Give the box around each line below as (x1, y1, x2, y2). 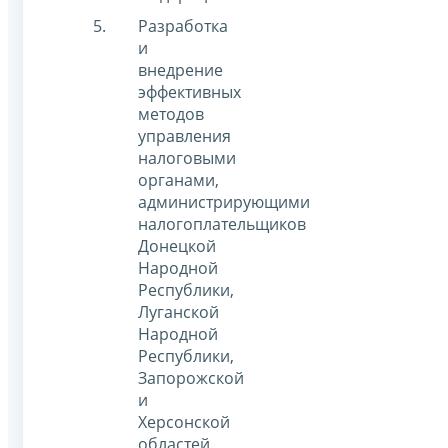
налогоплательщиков (138, 213, 306, 236)
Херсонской (138, 411, 230, 434)
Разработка (138, 15, 228, 38)
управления (138, 125, 231, 148)
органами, (138, 169, 219, 192)
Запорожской (138, 367, 244, 390)
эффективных (138, 81, 241, 104)
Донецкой (138, 235, 216, 258)
